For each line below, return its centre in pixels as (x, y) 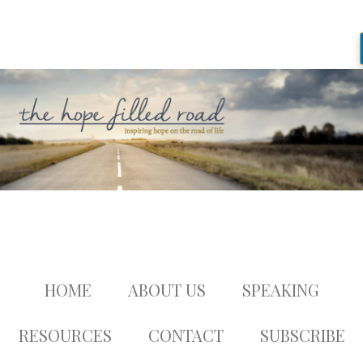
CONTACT (186, 335)
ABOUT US (167, 290)
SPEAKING (280, 290)
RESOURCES (65, 335)
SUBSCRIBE (302, 335)
